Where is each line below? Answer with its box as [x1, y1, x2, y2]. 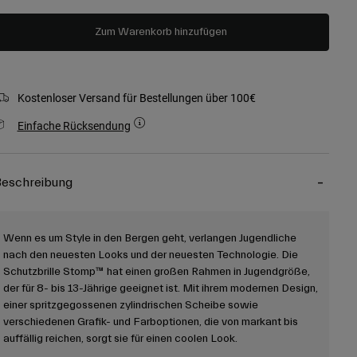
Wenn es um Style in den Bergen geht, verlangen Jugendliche [2, 232, 296, 245]
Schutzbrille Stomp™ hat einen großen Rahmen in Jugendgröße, [2, 265, 310, 279]
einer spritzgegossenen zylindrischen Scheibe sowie [2, 299, 258, 312]
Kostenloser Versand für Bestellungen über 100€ [17, 90, 256, 106]
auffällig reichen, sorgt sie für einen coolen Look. [2, 332, 237, 346]
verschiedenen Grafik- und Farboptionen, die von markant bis [2, 316, 298, 329]
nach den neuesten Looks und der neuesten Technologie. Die [2, 249, 298, 262]
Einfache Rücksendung [17, 118, 131, 134]
